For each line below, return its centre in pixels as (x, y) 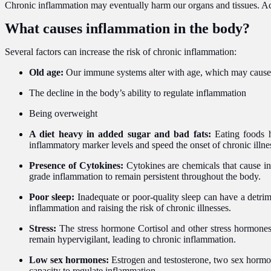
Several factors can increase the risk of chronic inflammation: (121, 51)
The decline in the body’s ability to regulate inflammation (138, 93)
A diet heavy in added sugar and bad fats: (120, 134)
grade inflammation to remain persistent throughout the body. (145, 176)
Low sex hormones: (70, 260)
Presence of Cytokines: (76, 165)
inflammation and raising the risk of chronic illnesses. (130, 207)
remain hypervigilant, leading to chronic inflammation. (132, 239)
